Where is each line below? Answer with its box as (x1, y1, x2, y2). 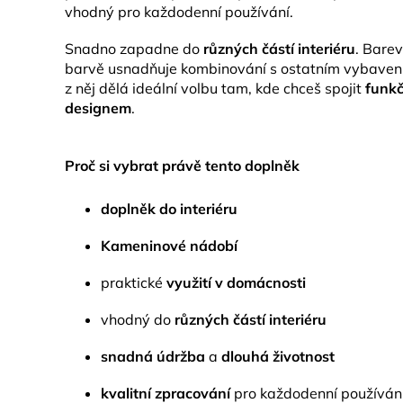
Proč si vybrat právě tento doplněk (65, 157, 300, 175)
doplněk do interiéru (101, 200, 237, 218)
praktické (101, 273, 166, 291)
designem (65, 99, 131, 117)
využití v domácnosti (166, 273, 306, 291)
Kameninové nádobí (101, 237, 237, 255)
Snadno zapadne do (65, 40, 203, 58)
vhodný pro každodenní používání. (65, 3, 293, 21)
